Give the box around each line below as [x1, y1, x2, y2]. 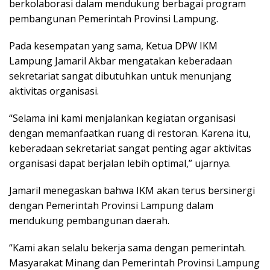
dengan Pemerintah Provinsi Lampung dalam [9, 198, 213, 212]
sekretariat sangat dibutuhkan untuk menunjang [9, 69, 231, 83]
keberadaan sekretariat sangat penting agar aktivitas [9, 141, 251, 155]
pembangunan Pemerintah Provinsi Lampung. [9, 11, 218, 25]
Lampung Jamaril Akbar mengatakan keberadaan [9, 54, 232, 67]
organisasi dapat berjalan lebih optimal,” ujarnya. [9, 156, 231, 170]
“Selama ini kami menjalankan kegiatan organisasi [9, 111, 236, 125]
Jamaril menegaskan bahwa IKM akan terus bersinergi [9, 183, 255, 197]
